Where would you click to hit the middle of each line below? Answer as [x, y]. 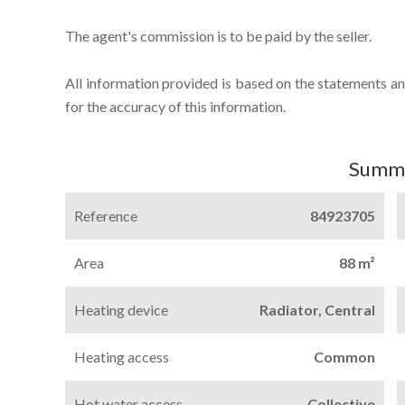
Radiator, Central [317, 310]
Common [344, 357]
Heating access [122, 357]
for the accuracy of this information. [175, 106]
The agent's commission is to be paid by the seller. [218, 36]
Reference [106, 216]
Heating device [121, 310]
